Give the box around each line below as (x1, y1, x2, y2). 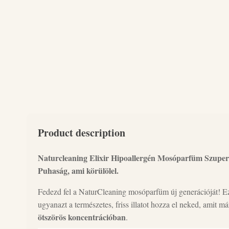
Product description (38, 125, 125, 140)
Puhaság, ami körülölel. (38, 165, 119, 176)
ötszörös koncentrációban (38, 211, 126, 223)
